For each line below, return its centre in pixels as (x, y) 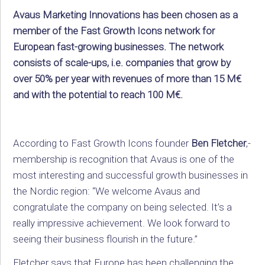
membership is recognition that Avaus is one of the (124, 159)
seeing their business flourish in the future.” (106, 239)
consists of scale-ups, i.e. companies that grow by (122, 63)
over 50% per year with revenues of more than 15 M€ (127, 79)
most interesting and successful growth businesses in (131, 175)
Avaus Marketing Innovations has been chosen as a (126, 15)
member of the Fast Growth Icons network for (114, 31)
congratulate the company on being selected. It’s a (123, 207)
